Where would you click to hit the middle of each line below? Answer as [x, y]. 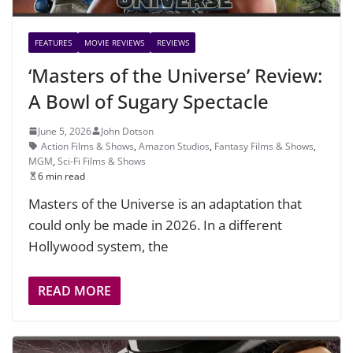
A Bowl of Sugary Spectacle [149, 101]
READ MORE [74, 291]
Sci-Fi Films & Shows [102, 161]
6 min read [61, 176]
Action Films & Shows [87, 146]
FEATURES [53, 42]
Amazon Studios [174, 146]
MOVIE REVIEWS [114, 42]
